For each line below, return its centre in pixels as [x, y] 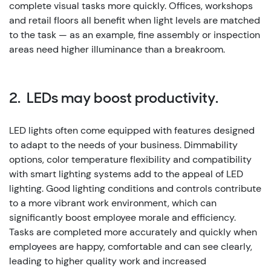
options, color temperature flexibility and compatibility [130, 159]
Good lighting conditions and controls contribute [154, 188]
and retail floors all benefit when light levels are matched [135, 20]
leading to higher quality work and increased [108, 261]
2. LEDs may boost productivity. [114, 99]
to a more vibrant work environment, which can [113, 203]
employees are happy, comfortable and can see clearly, [131, 247]
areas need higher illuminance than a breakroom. [117, 49]
